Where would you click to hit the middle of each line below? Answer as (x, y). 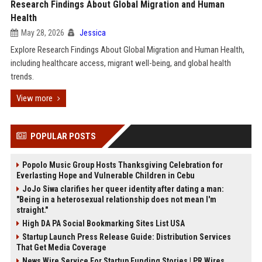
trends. (22, 77)
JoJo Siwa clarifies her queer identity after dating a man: (123, 189)
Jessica (92, 33)
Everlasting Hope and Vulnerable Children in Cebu (105, 175)
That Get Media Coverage (61, 247)
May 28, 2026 (42, 33)
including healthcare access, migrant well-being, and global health (120, 63)
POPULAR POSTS (63, 136)
